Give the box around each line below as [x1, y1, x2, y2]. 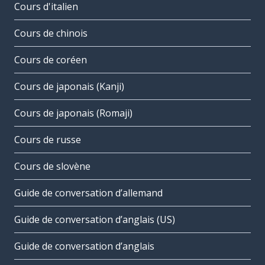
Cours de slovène [14, 160, 91, 173]
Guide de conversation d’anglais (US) [14, 213, 175, 227]
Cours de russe [14, 133, 81, 147]
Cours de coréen [14, 53, 87, 67]
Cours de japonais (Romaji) [14, 106, 132, 120]
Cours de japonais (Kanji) [14, 80, 124, 93]
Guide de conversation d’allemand [14, 186, 163, 200]
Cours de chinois [14, 27, 88, 40]
